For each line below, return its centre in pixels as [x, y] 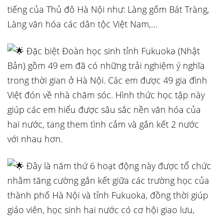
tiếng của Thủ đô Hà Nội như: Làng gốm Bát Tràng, [108, 9]
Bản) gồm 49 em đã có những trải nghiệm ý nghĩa [106, 66]
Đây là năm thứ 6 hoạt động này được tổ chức [118, 166]
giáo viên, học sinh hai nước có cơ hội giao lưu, [101, 210]
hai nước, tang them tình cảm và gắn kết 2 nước [103, 124]
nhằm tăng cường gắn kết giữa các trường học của [108, 180]
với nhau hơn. [35, 139]
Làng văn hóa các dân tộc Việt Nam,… [82, 24]
